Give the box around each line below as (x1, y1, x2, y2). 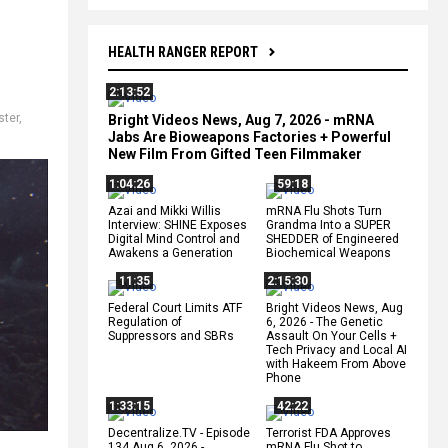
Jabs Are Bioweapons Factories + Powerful (108, 128, 391, 145)
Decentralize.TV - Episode (108, 425, 250, 440)
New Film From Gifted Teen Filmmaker (108, 145, 362, 162)
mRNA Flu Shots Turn (266, 203, 382, 218)
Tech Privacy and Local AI (266, 342, 407, 357)
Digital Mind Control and (108, 231, 240, 246)
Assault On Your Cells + (266, 328, 397, 343)
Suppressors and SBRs (108, 328, 234, 343)
